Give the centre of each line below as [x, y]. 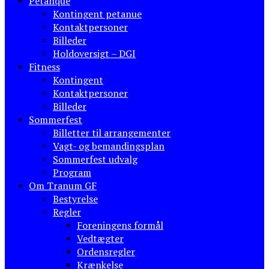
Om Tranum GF [63, 186]
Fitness [44, 67]
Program [72, 173]
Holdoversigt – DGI [94, 54]
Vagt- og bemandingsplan [109, 146]
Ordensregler [106, 252]
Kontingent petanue [97, 14]
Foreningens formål [120, 225]
